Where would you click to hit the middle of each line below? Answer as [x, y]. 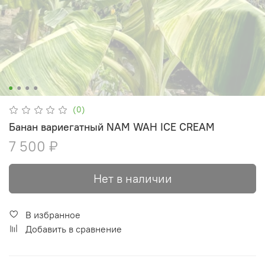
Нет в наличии [132, 178]
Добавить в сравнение [74, 229]
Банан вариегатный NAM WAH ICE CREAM [112, 127]
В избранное [53, 214]
